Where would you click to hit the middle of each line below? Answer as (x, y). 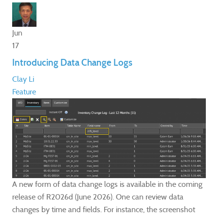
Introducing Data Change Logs (72, 62)
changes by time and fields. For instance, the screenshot (104, 210)
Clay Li (23, 79)
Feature (24, 91)
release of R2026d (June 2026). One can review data (98, 197)
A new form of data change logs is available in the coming (107, 184)
